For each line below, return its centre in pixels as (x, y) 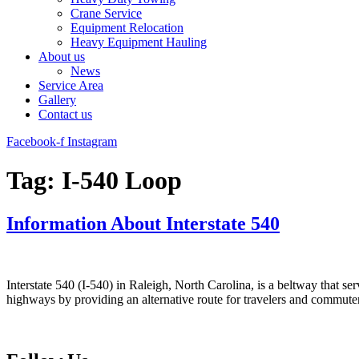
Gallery (57, 100)
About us (62, 56)
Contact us (65, 114)
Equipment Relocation (127, 28)
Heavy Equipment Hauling (139, 42)
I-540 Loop (122, 181)
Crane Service (106, 13)
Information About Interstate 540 (143, 223)
